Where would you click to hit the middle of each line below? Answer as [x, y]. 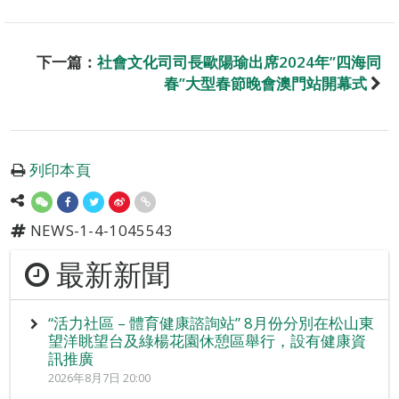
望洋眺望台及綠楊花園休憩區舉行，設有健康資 [207, 341]
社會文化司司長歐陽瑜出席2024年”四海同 [239, 62]
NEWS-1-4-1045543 [100, 231]
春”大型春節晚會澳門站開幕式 [265, 84]
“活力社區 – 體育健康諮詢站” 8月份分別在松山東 [211, 323]
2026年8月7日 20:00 [99, 378]
